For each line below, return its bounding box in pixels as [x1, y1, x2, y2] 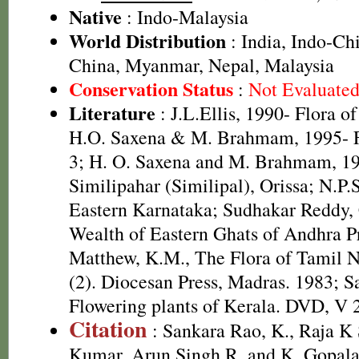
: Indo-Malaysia [122, 4, 248, 30]
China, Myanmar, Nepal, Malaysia [69, 52, 334, 78]
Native [69, 2, 122, 30]
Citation [69, 313, 147, 345]
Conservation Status [69, 75, 233, 103]
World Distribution [69, 26, 226, 54]
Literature [69, 99, 155, 127]
